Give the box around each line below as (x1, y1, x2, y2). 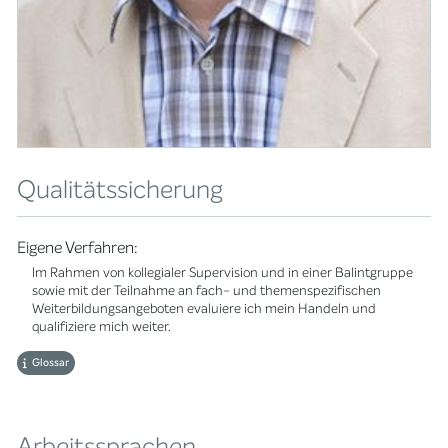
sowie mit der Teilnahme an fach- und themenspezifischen (32, 281, 382, 300)
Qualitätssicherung (17, 172, 224, 206)
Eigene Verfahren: (17, 236, 139, 258)
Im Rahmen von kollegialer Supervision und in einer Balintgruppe (32, 263, 414, 282)
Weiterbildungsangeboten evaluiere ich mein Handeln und (32, 299, 377, 318)
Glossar (32, 354, 70, 370)
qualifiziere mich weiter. (32, 317, 172, 336)
